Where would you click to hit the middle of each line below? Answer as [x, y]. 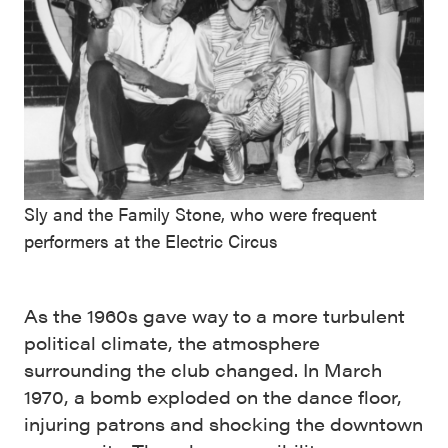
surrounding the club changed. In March [203, 369]
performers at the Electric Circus [151, 240]
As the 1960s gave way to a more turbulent [214, 315]
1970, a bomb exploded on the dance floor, [213, 396]
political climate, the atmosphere [172, 342]
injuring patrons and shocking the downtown [223, 423]
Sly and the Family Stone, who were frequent [200, 213]
